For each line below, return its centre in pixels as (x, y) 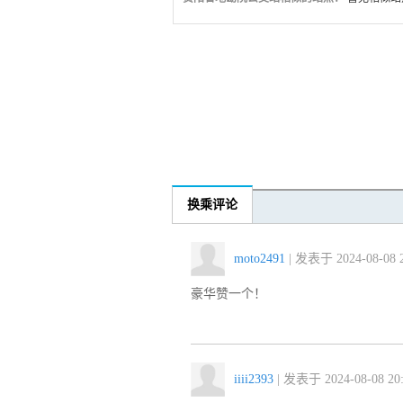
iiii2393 (254, 379)
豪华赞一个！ (228, 294)
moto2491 (260, 259)
